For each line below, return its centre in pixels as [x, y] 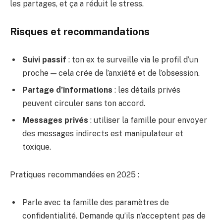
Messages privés [55, 120]
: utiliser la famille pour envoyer [148, 120]
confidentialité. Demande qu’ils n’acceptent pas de [114, 216]
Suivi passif [44, 60]
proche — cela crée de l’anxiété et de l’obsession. [111, 73]
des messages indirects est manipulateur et [103, 134]
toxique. [37, 147]
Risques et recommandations [80, 31]
